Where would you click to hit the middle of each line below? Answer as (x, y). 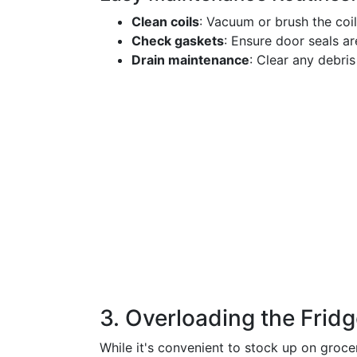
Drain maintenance (190, 60)
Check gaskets (178, 41)
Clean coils (165, 22)
